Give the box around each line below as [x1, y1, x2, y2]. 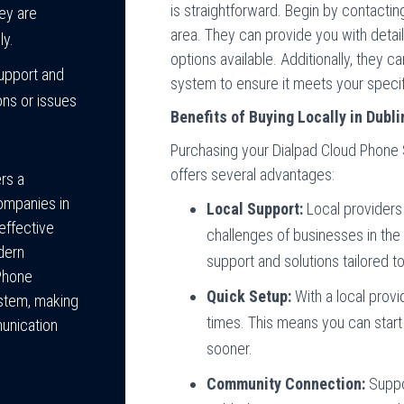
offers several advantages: [170, 165, 335, 184]
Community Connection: [207, 374, 366, 393]
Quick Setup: [207, 287, 292, 306]
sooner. [207, 339, 253, 358]
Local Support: [207, 199, 304, 218]
